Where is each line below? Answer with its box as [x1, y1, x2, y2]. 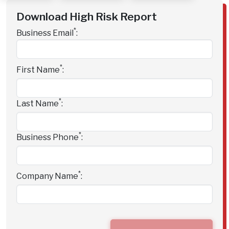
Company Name [16, 171, 78, 181]
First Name [16, 65, 60, 75]
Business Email [16, 28, 74, 38]
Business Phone [16, 132, 79, 143]
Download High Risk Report [16, 10, 157, 24]
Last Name [16, 99, 59, 109]
